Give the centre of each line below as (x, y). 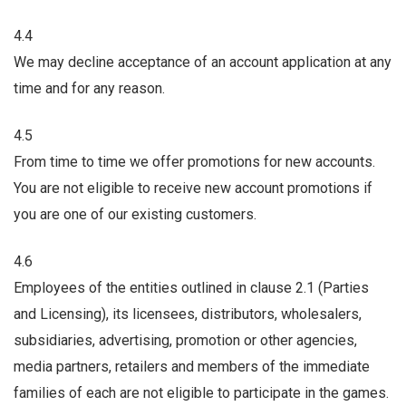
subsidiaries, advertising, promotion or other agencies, (185, 341)
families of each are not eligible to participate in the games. (201, 393)
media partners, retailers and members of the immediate (192, 367)
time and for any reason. (89, 88)
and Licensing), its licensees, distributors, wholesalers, (188, 314)
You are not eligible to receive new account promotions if (193, 188)
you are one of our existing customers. (135, 214)
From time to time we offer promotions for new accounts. (194, 161)
